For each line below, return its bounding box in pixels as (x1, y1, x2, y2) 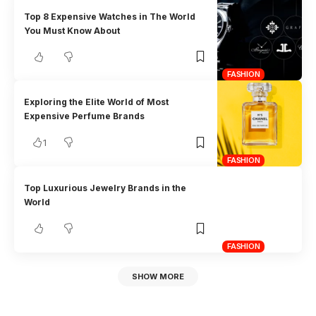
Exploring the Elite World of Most (24, 97, 169, 108)
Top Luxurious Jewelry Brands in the (24, 183, 187, 194)
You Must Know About (24, 25, 121, 36)
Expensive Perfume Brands (24, 111, 145, 122)
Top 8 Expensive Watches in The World (24, 11, 196, 22)
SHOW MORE (132, 271, 184, 281)
